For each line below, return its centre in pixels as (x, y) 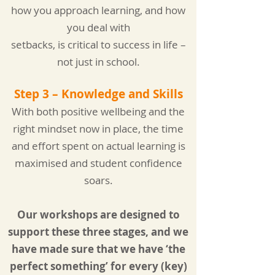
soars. (98, 180)
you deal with (98, 27)
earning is (162, 146)
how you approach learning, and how (98, 10)
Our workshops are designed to (98, 215)
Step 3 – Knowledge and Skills (98, 94)
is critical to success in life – (120, 45)
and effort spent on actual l (75, 146)
